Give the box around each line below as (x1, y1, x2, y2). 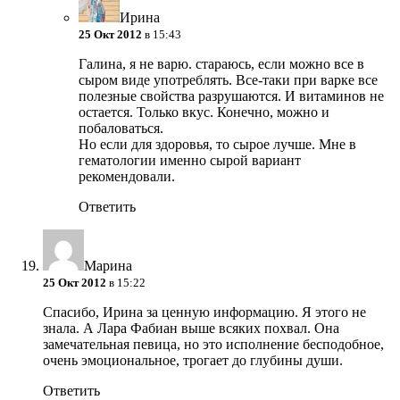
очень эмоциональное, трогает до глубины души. (43, 353, 343, 369)
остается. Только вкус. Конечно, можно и (79, 104, 329, 121)
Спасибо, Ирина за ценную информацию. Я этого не (43, 304, 366, 321)
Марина (84, 258, 132, 274)
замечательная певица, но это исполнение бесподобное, (43, 337, 384, 353)
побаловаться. (79, 121, 163, 137)
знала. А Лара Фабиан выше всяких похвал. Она (43, 321, 339, 337)
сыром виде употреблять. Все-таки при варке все (79, 72, 378, 88)
